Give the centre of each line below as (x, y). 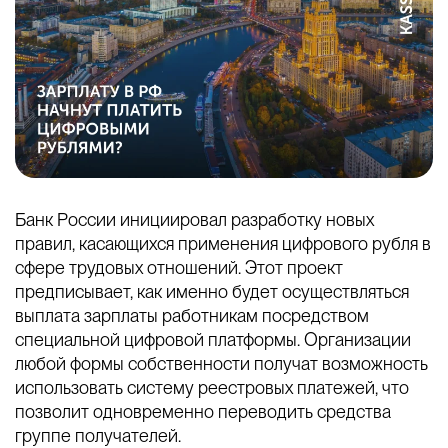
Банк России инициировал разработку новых (194, 220)
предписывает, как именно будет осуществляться (212, 292)
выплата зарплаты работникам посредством (192, 316)
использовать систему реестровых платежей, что (212, 388)
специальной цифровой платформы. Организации (213, 340)
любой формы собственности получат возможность (221, 364)
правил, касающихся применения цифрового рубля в (223, 244)
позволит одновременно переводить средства (203, 412)
